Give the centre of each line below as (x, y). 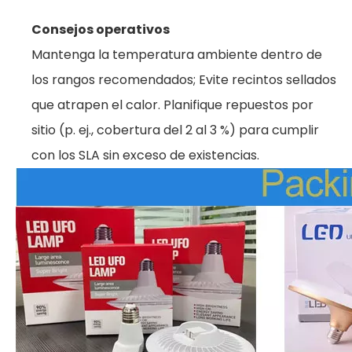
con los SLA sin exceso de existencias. (145, 155)
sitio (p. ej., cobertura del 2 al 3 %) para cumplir (175, 130)
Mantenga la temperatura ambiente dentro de (177, 55)
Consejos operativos (101, 29)
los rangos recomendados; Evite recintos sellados (184, 80)
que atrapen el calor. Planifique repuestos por (172, 105)
